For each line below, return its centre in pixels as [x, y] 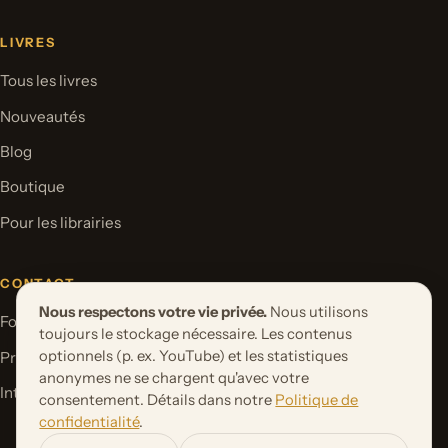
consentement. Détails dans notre [157, 400]
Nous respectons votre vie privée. [153, 312]
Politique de [317, 400]
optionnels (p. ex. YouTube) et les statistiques [194, 356]
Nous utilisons [318, 312]
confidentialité [89, 422]
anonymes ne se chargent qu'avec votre [174, 378]
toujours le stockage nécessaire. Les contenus [196, 334]
